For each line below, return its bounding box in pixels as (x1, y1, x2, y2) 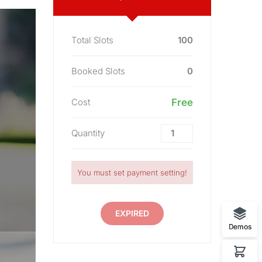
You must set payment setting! (77, 168, 187, 177)
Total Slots (71, 35, 113, 46)
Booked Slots (71, 65, 125, 77)
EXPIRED (115, 208, 149, 218)
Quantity (71, 127, 105, 139)
